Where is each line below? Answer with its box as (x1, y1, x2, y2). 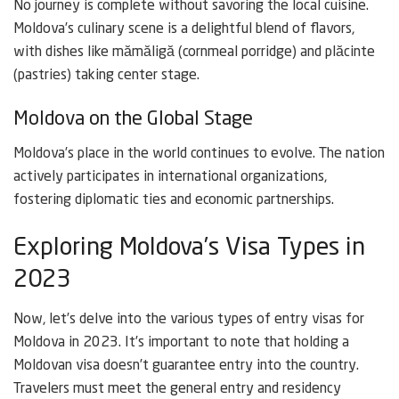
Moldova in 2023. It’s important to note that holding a (13, 336, 349, 351)
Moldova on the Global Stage (13, 110, 253, 130)
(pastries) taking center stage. (13, 68, 199, 83)
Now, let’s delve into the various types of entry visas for (13, 313, 364, 328)
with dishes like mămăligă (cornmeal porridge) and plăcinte (13, 45, 375, 60)
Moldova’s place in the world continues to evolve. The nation (13, 147, 385, 162)
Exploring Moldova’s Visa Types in (13, 235, 365, 260)
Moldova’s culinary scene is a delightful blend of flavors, (13, 21, 354, 37)
